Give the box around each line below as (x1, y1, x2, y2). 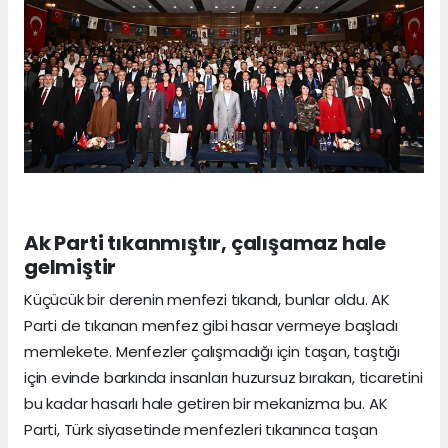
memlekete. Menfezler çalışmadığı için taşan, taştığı (24, 340, 401, 362)
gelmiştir (24, 252, 117, 281)
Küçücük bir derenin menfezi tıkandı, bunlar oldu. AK (24, 288, 391, 310)
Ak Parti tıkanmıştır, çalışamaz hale (24, 228, 387, 257)
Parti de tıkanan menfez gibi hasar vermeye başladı (24, 314, 398, 336)
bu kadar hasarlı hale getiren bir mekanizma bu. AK (24, 392, 388, 414)
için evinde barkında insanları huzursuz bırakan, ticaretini (24, 366, 423, 388)
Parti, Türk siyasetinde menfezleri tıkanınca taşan (24, 418, 378, 440)
